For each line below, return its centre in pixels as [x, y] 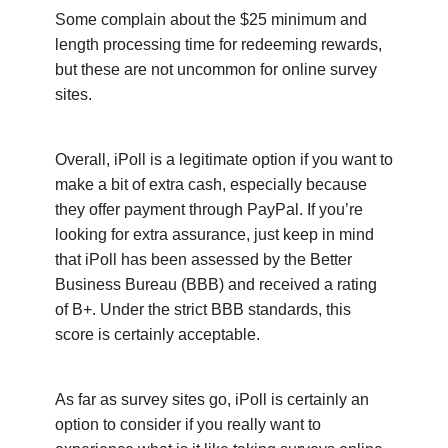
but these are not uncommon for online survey [216, 69]
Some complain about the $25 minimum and [211, 19]
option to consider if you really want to [188, 424]
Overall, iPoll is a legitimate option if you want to [224, 159]
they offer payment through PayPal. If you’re [209, 209]
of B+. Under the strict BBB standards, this [203, 309]
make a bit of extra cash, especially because [211, 184]
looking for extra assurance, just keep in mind [214, 234]
